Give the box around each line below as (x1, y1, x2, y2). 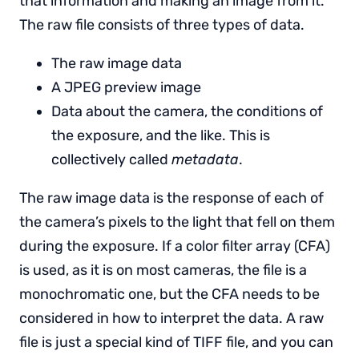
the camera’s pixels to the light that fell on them (19, 212, 335, 231)
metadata (171, 150, 239, 168)
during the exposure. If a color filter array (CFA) (19, 236, 330, 255)
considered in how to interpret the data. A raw (19, 309, 324, 327)
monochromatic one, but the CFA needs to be (19, 284, 320, 303)
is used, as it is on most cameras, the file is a (19, 260, 307, 279)
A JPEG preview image (51, 78, 201, 96)
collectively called (51, 150, 171, 168)
